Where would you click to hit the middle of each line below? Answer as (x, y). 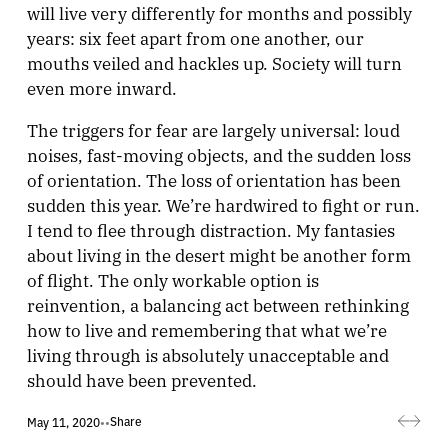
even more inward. (101, 87)
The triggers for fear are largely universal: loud (213, 129)
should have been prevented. (141, 379)
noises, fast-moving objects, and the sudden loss (218, 154)
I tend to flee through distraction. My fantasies (210, 229)
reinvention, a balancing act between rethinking (217, 304)
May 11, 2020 (63, 421)
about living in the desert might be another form (218, 254)
